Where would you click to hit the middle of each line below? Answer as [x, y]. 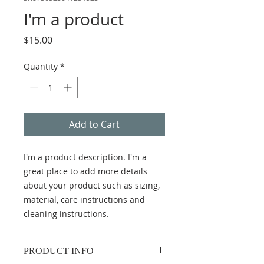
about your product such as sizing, [92, 185]
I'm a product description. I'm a [85, 157]
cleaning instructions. [66, 214]
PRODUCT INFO [59, 251]
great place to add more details [85, 171]
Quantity [41, 66]
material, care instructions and [84, 199]
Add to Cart [94, 124]
